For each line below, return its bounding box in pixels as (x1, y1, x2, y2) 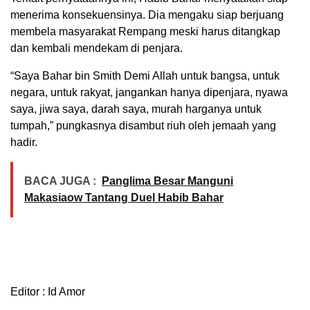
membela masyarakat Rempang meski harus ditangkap (10, 26, 280, 38)
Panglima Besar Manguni (102, 175, 233, 188)
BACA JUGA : (24, 175, 96, 188)
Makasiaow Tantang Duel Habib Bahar (24, 192, 224, 204)
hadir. (10, 136, 37, 149)
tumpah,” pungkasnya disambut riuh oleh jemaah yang (10, 120, 276, 132)
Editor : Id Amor (10, 286, 85, 298)
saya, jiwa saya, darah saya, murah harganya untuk (10, 103, 262, 116)
